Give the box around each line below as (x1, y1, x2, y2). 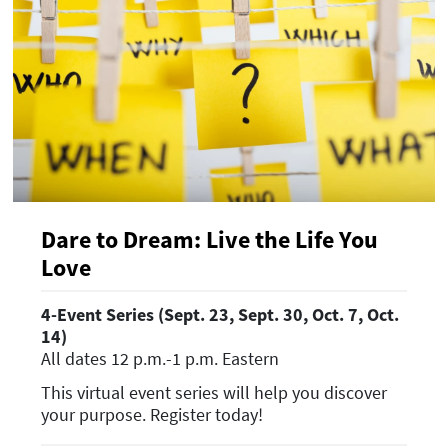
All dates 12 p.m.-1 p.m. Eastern (41, 346, 279, 370)
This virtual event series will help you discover (41, 380, 387, 404)
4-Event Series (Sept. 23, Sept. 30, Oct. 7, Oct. (41, 302, 399, 326)
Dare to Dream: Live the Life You (41, 224, 378, 256)
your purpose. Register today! (41, 402, 263, 426)
